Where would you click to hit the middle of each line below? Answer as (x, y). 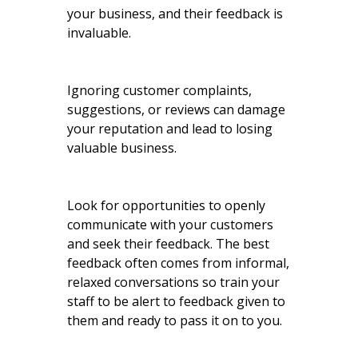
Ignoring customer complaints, (159, 90)
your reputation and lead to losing (170, 128)
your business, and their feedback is (175, 13)
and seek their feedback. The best (168, 243)
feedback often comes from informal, (178, 263)
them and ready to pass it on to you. (175, 320)
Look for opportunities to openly (166, 205)
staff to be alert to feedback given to (176, 301)
